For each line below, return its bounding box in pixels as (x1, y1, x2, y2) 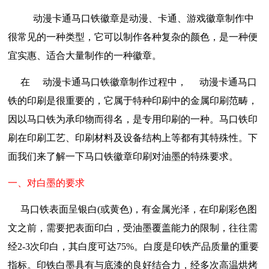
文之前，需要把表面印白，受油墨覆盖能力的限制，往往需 (8, 223, 258, 234)
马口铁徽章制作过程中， (81, 77, 187, 88)
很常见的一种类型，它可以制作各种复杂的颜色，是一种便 (8, 32, 258, 43)
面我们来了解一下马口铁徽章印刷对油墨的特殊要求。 (8, 151, 238, 162)
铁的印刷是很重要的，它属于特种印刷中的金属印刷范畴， (8, 95, 258, 106)
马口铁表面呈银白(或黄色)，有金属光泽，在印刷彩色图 (8, 204, 257, 215)
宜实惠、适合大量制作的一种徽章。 (8, 50, 162, 61)
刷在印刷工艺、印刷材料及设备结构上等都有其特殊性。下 (8, 133, 258, 144)
